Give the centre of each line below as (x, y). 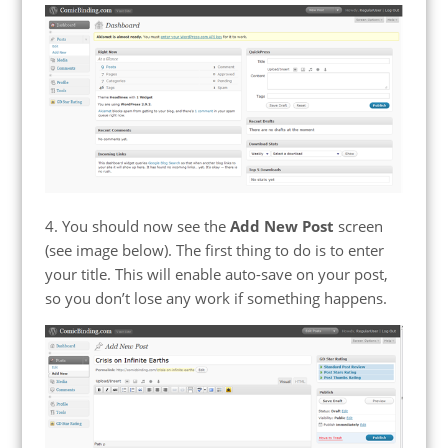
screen (358, 226)
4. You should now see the (137, 226)
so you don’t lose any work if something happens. (215, 298)
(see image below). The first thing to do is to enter (214, 250)
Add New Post (281, 226)
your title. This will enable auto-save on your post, (216, 274)
